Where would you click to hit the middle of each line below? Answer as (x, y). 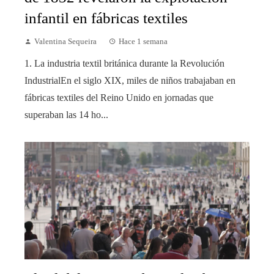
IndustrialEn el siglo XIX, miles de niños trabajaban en (130, 80)
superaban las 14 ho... (66, 114)
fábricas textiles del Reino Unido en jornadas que (119, 97)
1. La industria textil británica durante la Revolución (124, 63)
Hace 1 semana (143, 41)
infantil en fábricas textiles (106, 18)
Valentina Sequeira (65, 41)
